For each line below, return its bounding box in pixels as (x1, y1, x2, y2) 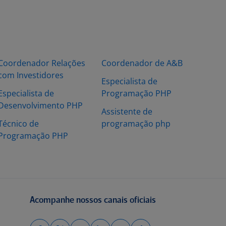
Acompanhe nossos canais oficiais (29, 196, 156, 205)
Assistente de (101, 106, 152, 117)
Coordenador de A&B (101, 58, 183, 69)
